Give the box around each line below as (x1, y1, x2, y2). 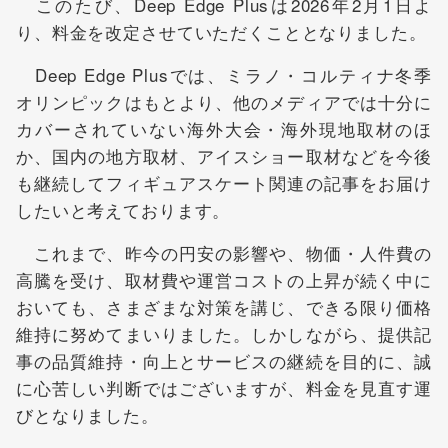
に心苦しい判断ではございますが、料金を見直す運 (16, 375, 432, 400)
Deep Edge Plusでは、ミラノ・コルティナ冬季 (16, 62, 432, 87)
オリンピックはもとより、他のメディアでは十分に (16, 89, 432, 114)
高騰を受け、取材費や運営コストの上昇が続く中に (16, 267, 432, 292)
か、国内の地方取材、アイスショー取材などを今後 (16, 143, 432, 168)
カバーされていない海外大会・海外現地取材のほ (16, 116, 432, 141)
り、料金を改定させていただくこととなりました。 (16, 19, 427, 44)
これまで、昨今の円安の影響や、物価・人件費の (16, 240, 432, 265)
